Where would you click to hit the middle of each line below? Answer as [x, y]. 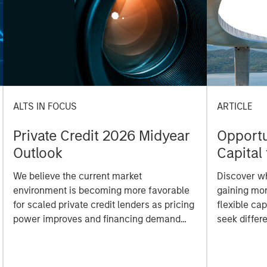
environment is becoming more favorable [101, 191]
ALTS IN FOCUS [45, 107]
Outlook [38, 153]
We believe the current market [77, 176]
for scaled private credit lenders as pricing [103, 205]
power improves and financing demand [97, 219]
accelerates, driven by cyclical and [88, 234]
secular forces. [45, 248]
